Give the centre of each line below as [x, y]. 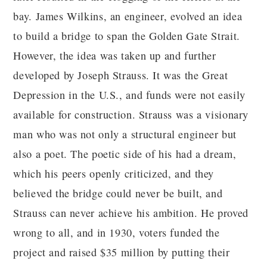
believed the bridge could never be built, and [118, 193]
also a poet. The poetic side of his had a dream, [125, 154]
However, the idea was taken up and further [115, 56]
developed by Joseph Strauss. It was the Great [121, 75]
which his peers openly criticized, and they [114, 174]
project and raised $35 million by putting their [122, 252]
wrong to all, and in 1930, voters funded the [117, 233]
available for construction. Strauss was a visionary [131, 115]
